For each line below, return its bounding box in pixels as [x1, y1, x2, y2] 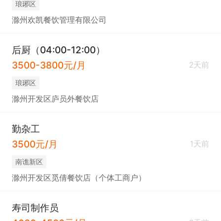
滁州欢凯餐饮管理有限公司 [11, 15, 107, 25]
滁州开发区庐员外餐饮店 [11, 94, 99, 104]
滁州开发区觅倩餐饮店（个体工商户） [11, 173, 146, 183]
